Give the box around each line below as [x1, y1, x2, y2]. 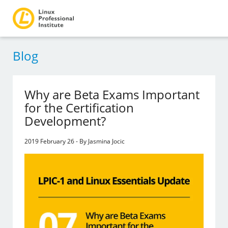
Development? [24, 112, 106, 129]
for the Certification [24, 99, 134, 116]
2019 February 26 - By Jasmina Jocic [24, 137, 125, 146]
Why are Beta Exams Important [24, 86, 200, 103]
